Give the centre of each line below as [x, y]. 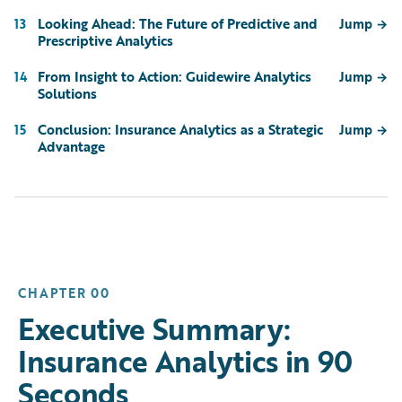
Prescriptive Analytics [105, 40]
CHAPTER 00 [64, 293]
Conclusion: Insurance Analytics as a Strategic [180, 129]
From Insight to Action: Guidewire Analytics [175, 76]
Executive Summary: [154, 328]
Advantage [71, 146]
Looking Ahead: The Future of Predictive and [178, 23]
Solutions [67, 93]
